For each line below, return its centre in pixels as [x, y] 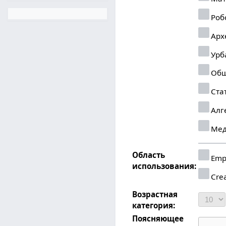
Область [149, 155]
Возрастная [155, 194]
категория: [154, 205]
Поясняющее [158, 218]
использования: [164, 166]
